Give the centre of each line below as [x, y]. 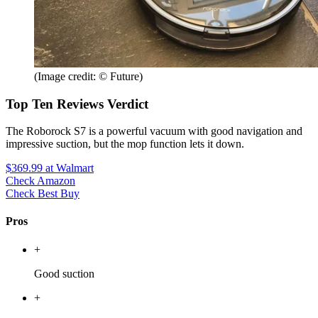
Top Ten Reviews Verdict [77, 104]
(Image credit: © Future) [88, 76]
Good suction [64, 273]
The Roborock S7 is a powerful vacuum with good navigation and [154, 131]
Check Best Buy [43, 194]
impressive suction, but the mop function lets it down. [125, 144]
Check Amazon [40, 181]
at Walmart [68, 168]
